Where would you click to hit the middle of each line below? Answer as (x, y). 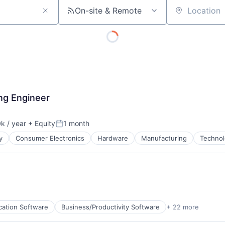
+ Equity (41, 123)
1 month (76, 123)
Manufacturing (164, 138)
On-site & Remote (108, 11)
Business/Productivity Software (110, 207)
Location (183, 15)
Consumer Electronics (50, 138)
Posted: (69, 128)
